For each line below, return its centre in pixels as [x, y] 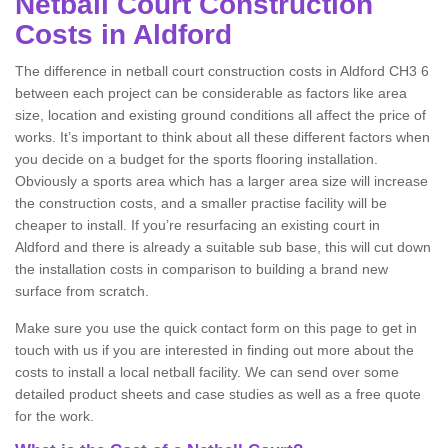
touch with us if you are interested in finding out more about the [214, 350]
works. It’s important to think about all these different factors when [222, 137]
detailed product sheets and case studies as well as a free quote [218, 394]
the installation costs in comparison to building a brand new [201, 269]
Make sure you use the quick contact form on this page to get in [216, 328]
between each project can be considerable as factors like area [211, 93]
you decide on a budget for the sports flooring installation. [196, 159]
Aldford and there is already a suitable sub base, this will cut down [223, 247]
